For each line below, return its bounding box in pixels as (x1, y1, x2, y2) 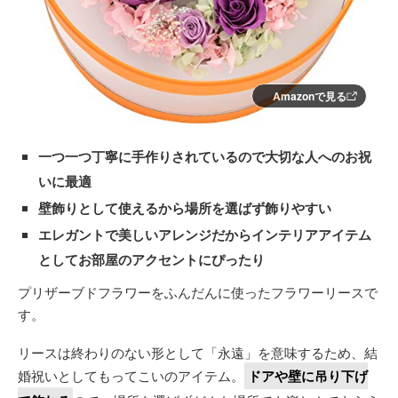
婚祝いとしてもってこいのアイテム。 (18, 365, 244, 385)
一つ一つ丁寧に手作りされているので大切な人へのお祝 (38, 146, 371, 166)
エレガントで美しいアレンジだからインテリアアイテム (38, 224, 371, 244)
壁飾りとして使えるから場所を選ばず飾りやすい (38, 197, 331, 218)
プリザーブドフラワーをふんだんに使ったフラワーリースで (18, 282, 378, 301)
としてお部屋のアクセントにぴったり (38, 249, 265, 269)
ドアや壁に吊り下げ (248, 365, 368, 386)
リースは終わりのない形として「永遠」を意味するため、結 (18, 342, 378, 362)
